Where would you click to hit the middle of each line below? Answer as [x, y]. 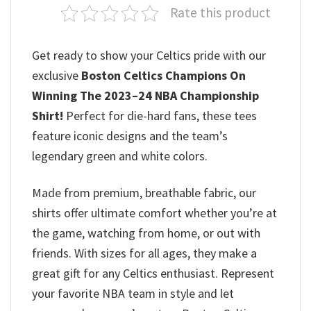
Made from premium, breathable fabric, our [144, 192]
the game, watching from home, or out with [146, 233]
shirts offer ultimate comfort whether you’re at [154, 212]
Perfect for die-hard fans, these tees [160, 116]
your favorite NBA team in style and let [133, 293]
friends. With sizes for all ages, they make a [144, 253]
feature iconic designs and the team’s [130, 136]
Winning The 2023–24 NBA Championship [145, 96]
